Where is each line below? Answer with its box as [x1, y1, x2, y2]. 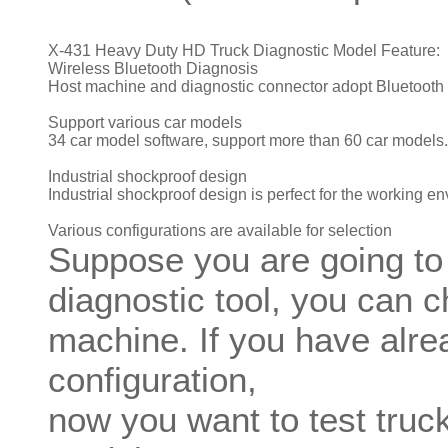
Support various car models [48, 113, 242, 131]
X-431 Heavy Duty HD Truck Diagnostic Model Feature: [48, 41, 440, 59]
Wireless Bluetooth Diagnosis [48, 59, 258, 77]
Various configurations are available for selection [48, 221, 396, 239]
